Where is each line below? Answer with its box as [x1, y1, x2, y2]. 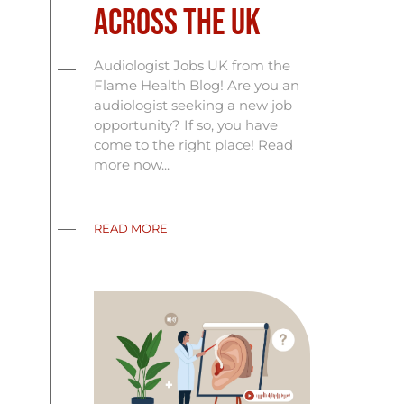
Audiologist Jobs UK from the [94, 57, 291, 75]
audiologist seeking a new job [94, 96, 293, 115]
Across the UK [94, 2, 262, 46]
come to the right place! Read [94, 136, 294, 154]
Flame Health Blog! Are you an [94, 77, 300, 95]
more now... [94, 156, 170, 174]
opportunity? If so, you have [94, 116, 279, 134]
